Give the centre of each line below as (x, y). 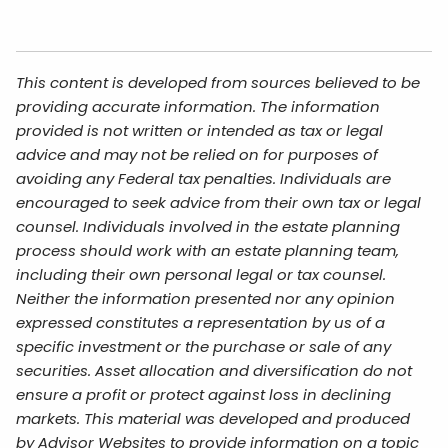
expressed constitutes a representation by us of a (201, 322)
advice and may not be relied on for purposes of (197, 154)
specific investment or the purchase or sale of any (204, 346)
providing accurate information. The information (198, 106)
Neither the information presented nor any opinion (206, 298)
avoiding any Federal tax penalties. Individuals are (204, 178)
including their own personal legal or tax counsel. (201, 274)
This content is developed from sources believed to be (218, 82)
